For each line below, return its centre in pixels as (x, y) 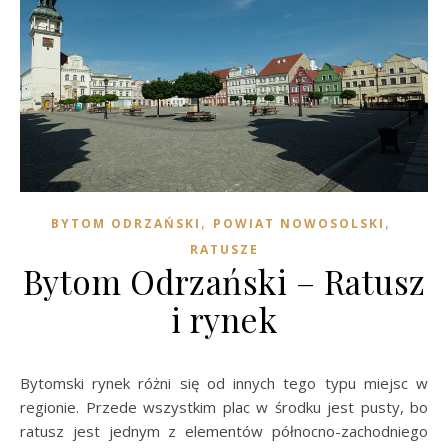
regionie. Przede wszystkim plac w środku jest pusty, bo (224, 406)
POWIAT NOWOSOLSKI (299, 223)
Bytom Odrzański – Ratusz (224, 280)
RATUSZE (224, 249)
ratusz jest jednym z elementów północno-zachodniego (224, 430)
